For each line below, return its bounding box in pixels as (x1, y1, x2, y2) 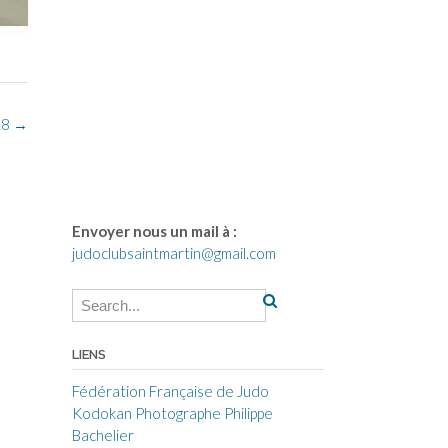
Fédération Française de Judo (71, 381, 269, 400)
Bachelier (71, 425, 134, 444)
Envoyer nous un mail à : (71, 221, 237, 240)
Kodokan (71, 403, 132, 422)
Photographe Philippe (134, 403, 273, 422)
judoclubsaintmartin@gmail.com (71, 243, 276, 262)
